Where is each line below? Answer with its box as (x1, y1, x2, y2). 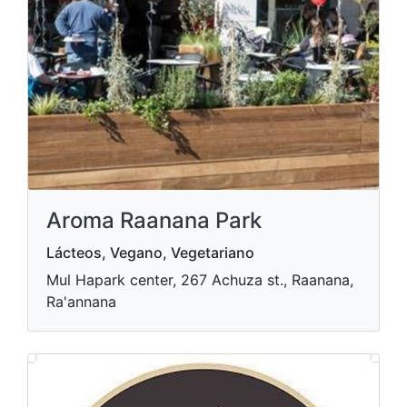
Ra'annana (46, 293, 116, 311)
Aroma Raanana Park (46, 207, 262, 233)
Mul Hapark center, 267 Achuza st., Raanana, (46, 271, 353, 289)
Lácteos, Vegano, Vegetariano (46, 243, 254, 262)
